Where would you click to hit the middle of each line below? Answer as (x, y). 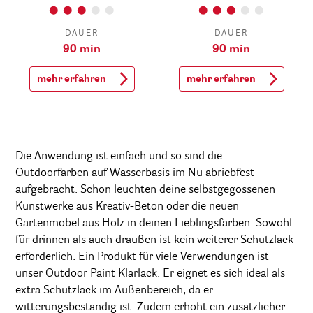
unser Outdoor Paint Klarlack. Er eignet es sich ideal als (150, 274)
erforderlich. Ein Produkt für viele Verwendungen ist (142, 257)
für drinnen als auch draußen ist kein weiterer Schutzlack (154, 240)
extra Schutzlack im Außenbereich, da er (114, 290)
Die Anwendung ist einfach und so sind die (119, 156)
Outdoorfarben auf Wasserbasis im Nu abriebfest (135, 173)
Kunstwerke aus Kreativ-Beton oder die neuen (127, 206)
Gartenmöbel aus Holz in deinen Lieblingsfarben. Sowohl (154, 223)
